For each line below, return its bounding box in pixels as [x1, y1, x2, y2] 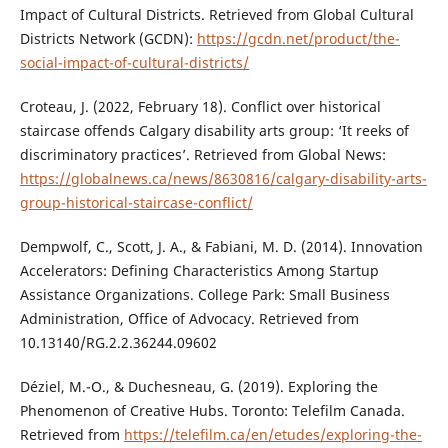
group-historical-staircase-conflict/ [19, 193, 253, 213]
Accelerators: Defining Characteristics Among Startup [19, 261, 379, 281]
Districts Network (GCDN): [19, 29, 197, 49]
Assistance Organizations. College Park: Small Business [19, 285, 390, 305]
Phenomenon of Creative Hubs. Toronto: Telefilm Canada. [19, 401, 405, 421]
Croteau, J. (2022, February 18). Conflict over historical [19, 97, 381, 117]
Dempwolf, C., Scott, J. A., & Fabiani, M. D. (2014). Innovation [19, 237, 423, 257]
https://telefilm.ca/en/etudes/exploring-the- [123, 425, 422, 445]
